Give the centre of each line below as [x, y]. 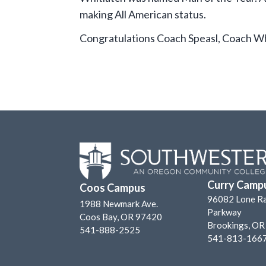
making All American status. [143, 14]
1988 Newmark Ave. [119, 204]
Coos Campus [113, 188]
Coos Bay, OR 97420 [121, 217]
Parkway [225, 212]
